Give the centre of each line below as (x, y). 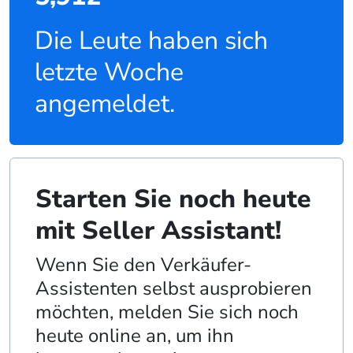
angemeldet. (105, 104)
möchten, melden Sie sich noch (167, 312)
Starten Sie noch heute (173, 199)
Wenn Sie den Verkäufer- (143, 265)
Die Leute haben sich (151, 41)
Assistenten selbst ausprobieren (174, 289)
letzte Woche (109, 72)
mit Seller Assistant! (158, 231)
